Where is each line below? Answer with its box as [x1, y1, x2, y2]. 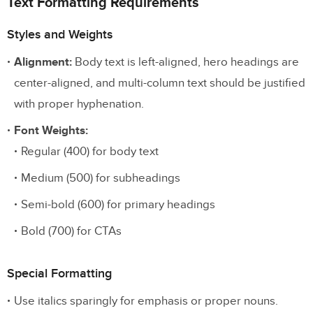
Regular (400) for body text [21, 145, 159, 159]
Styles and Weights [7, 27, 112, 43]
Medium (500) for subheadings [21, 171, 180, 186]
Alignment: [14, 55, 72, 70]
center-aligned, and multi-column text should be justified [14, 76, 305, 91]
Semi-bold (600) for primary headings [21, 198, 215, 212]
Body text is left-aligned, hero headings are [72, 55, 299, 70]
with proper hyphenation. [14, 97, 144, 112]
